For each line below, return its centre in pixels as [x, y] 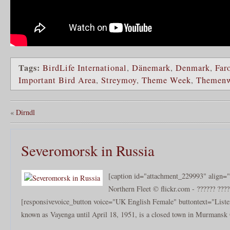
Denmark [193, 68]
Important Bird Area [57, 80]
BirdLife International [85, 68]
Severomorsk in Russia [88, 150]
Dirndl [25, 112]
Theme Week [166, 80]
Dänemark [151, 68]
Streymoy [119, 80]
